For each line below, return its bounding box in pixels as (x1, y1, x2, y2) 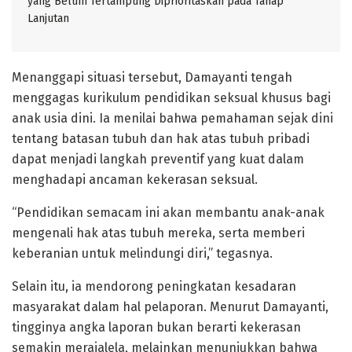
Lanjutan (27, 11, 69, 25)
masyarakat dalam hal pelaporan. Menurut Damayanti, (12, 299, 328, 314)
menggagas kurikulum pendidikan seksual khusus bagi (12, 90, 331, 105)
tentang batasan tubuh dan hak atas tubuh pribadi (12, 130, 310, 146)
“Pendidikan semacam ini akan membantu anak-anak (12, 204, 324, 220)
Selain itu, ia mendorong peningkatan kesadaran (12, 278, 296, 294)
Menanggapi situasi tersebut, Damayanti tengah (12, 69, 292, 85)
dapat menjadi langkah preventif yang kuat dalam (12, 151, 304, 167)
